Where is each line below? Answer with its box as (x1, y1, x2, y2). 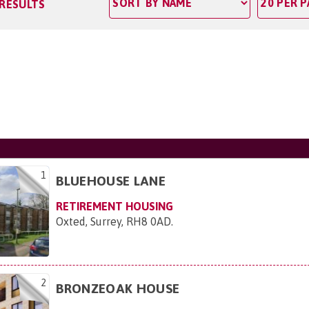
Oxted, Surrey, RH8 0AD (56, 215, 172, 228)
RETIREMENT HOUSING (56, 200, 174, 212)
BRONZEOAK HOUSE (56, 280, 180, 296)
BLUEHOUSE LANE (56, 173, 166, 188)
